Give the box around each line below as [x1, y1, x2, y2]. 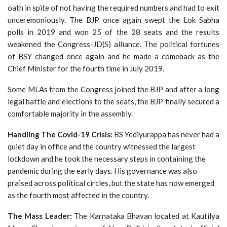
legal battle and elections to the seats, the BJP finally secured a [8, 97, 219, 106]
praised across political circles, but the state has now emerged [8, 178, 214, 188]
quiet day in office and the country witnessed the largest [8, 142, 196, 152]
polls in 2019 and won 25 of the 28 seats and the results [8, 27, 219, 37]
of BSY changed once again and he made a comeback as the [8, 52, 219, 61]
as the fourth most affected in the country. [8, 191, 149, 200]
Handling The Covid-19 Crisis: [8, 130, 114, 139]
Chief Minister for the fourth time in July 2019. [8, 64, 164, 73]
